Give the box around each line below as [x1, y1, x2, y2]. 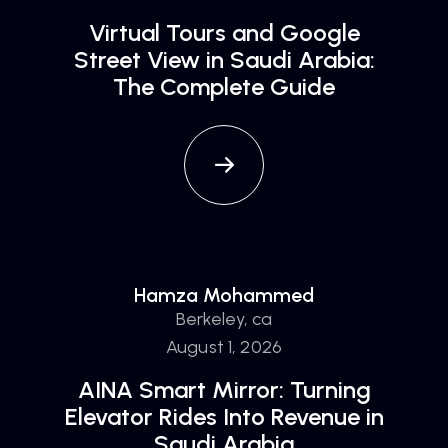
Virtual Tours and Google [88, 18, 360, 47]
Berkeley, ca [175, 308, 273, 330]
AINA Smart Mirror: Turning [77, 375, 371, 404]
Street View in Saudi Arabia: [73, 45, 375, 74]
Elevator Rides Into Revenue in [64, 402, 384, 431]
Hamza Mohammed [134, 283, 314, 307]
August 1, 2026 [165, 336, 283, 358]
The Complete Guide [113, 72, 335, 101]
